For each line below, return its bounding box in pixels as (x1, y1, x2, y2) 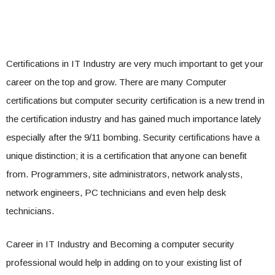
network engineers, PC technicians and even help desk (6, 187, 226, 198)
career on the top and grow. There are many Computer (6, 77, 227, 87)
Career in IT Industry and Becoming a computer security (6, 239, 234, 249)
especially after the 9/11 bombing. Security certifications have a (6, 132, 260, 142)
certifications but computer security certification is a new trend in (6, 95, 265, 106)
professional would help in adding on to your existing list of (6, 257, 242, 268)
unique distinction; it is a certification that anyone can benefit (6, 150, 247, 161)
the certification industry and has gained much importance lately (6, 114, 261, 124)
